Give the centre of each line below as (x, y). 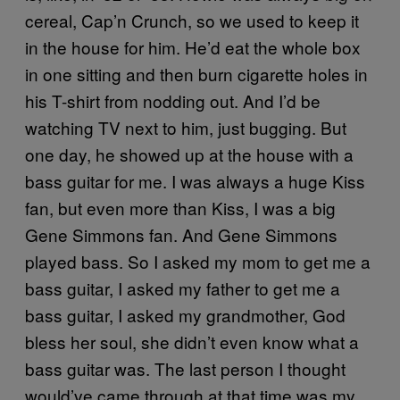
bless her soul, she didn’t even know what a (192, 341)
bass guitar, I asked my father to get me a (183, 287)
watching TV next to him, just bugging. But (186, 127)
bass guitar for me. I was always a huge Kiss (195, 180)
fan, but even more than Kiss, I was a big (180, 207)
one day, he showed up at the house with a (189, 154)
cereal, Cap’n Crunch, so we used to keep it (192, 20)
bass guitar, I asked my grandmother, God (185, 314)
